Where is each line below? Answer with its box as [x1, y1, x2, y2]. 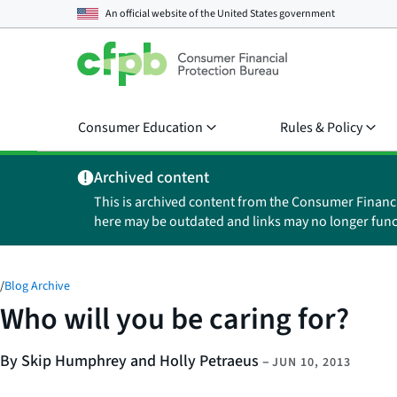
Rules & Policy [280, 118, 362, 137]
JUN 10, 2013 [272, 354, 351, 371]
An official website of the [105, 5, 217, 21]
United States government [217, 5, 335, 21]
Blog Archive [4, 277, 70, 295]
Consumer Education [78, 118, 203, 137]
